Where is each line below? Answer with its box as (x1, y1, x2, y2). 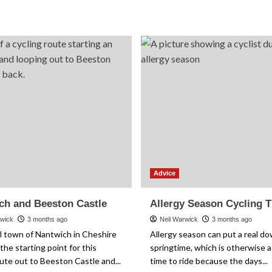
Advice (153, 169, 175, 177)
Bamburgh (1, 39, 36, 49)
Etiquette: (186, 39, 220, 49)
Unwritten (186, 63, 221, 72)
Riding (186, 28, 208, 37)
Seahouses (1, 16, 39, 25)
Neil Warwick (159, 216, 198, 223)
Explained (186, 86, 219, 95)
